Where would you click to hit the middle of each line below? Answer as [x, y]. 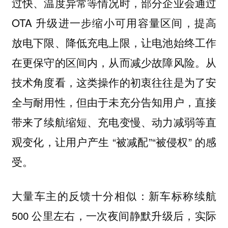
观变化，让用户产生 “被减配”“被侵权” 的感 [114, 142]
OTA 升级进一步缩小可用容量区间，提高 [114, 23]
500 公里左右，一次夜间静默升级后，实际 [114, 215]
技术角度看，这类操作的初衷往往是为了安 [114, 82]
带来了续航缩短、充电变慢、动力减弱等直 [114, 122]
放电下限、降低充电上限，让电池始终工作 [114, 42]
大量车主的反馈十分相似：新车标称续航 [114, 195]
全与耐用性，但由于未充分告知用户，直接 [114, 102]
